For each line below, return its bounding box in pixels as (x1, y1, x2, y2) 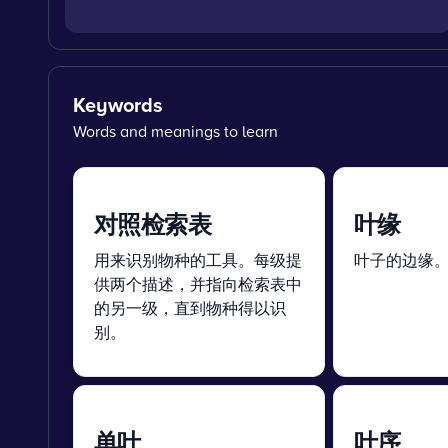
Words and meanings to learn (73, 120, 278, 142)
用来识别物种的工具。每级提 (94, 249, 302, 271)
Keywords (73, 90, 163, 119)
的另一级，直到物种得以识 (94, 297, 286, 319)
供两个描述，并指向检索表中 (94, 273, 302, 295)
